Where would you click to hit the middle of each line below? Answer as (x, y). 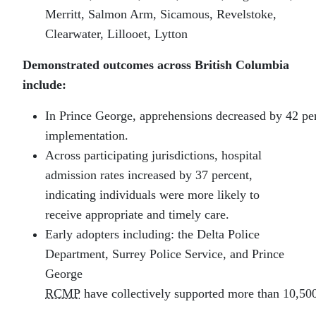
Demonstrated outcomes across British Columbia (156, 65)
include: (44, 85)
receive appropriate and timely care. (137, 215)
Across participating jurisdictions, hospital (153, 156)
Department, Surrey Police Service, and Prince (165, 254)
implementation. (87, 136)
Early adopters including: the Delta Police (152, 235)
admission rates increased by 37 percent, (149, 175)
